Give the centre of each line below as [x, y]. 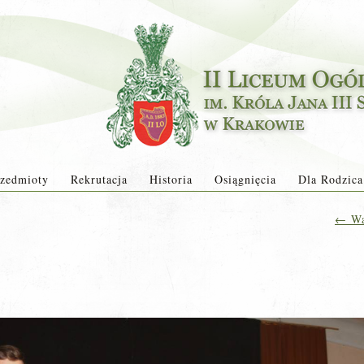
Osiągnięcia [245, 179]
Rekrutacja [99, 179]
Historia [171, 179]
